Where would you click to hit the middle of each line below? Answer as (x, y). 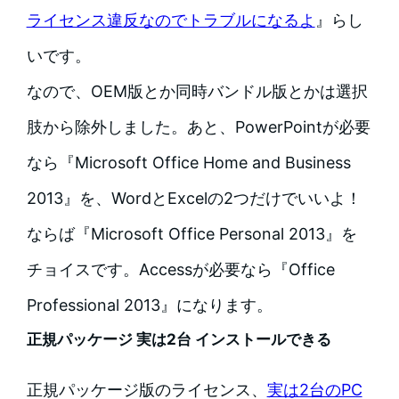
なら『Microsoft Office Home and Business (188, 163)
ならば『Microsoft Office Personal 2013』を (191, 234)
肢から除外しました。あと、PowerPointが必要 (198, 127)
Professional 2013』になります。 (149, 305)
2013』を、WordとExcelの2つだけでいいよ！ (194, 199)
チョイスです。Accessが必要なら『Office (180, 270)
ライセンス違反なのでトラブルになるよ (171, 20)
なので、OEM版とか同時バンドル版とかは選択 (197, 92)
